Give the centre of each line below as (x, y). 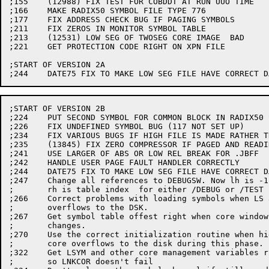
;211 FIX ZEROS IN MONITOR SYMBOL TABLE (19, 29)
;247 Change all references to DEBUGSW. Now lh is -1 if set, (19, 180)
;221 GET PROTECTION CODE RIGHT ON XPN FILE (19, 47)
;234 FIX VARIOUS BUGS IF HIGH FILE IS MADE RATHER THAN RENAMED (19, 135)
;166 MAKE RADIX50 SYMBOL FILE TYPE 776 (19, 11)
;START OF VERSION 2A (57, 65)
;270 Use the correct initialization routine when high (19, 234)
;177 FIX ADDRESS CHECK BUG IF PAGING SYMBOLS (19, 20)
